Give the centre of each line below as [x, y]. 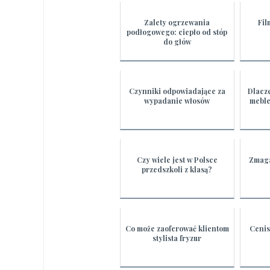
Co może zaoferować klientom [177, 229]
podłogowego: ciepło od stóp [177, 32]
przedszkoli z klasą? [177, 170]
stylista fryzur [177, 238]
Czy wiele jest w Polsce [177, 160]
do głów [177, 42]
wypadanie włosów [177, 101]
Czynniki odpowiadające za [177, 91]
